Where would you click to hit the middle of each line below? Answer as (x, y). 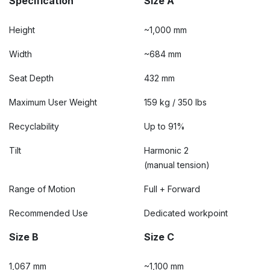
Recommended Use (49, 213)
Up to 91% (165, 126)
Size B (24, 237)
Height (22, 30)
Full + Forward (172, 189)
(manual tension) (177, 165)
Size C (159, 237)
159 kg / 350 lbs (175, 102)
